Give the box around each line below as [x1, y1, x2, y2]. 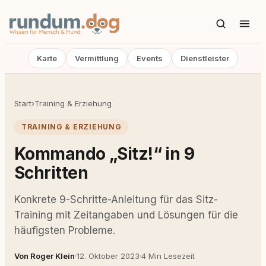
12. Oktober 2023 [77, 251, 140, 261]
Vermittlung [75, 53, 119, 63]
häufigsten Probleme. [14, 224, 115, 236]
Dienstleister [180, 53, 229, 63]
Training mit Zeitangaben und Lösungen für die [14, 209, 238, 221]
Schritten [14, 163, 88, 183]
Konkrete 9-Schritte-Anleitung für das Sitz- [14, 194, 218, 205]
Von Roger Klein [14, 251, 75, 261]
